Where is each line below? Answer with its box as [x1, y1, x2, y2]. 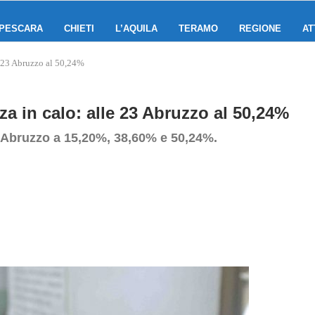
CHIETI [64, 23, 94, 34]
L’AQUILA [115, 23, 157, 34]
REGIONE [239, 23, 281, 34]
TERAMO [179, 23, 218, 34]
